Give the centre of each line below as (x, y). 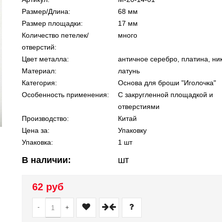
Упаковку (132, 130)
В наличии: (46, 160)
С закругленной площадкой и (165, 95)
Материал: (39, 71)
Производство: (45, 118)
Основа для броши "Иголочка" (167, 83)
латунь (129, 71)
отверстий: (39, 47)
